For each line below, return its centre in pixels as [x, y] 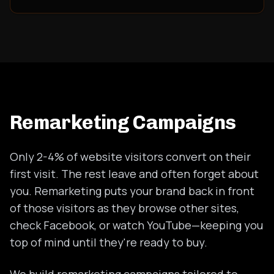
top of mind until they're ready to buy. [109, 242]
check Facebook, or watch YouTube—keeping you [136, 225]
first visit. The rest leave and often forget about [134, 174]
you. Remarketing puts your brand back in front [132, 191]
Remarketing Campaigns [123, 122]
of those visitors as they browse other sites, [124, 208]
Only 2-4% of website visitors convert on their [130, 157]
